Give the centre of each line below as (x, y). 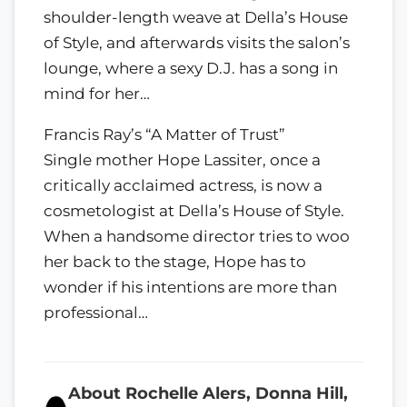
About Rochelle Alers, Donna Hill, (208, 393)
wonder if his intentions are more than (190, 288)
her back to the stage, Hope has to (175, 262)
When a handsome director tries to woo (197, 237)
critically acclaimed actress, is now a (183, 186)
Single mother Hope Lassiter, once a (182, 160)
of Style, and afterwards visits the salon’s (197, 43)
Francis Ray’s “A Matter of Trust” (164, 135)
